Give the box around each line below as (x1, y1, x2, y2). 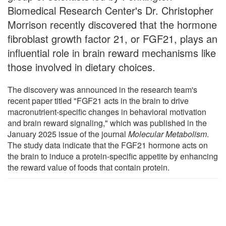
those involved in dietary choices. (8, 59, 155, 74)
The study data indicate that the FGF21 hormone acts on (8, 139, 208, 151)
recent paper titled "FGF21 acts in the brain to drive (8, 94, 189, 106)
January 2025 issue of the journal (8, 128, 128, 140)
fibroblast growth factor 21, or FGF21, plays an (8, 31, 217, 46)
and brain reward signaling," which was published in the (8, 117, 207, 129)
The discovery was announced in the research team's (8, 83, 197, 95)
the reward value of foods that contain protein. (8, 161, 169, 173)
